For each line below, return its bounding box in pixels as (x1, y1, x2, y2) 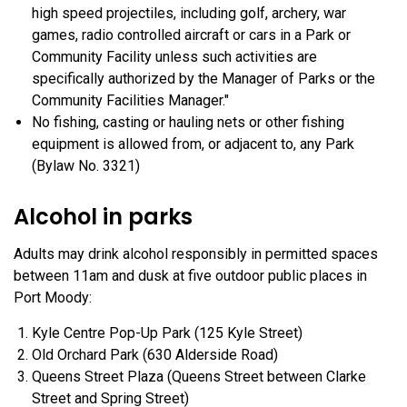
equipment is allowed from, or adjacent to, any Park (32, 135, 354, 154)
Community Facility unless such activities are (32, 48, 317, 66)
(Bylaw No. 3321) (32, 157, 140, 175)
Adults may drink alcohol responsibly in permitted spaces (14, 245, 378, 263)
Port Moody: (14, 289, 92, 307)
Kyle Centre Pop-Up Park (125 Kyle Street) (32, 324, 303, 342)
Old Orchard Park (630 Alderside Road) (32, 346, 278, 364)
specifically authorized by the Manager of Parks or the (32, 70, 375, 88)
